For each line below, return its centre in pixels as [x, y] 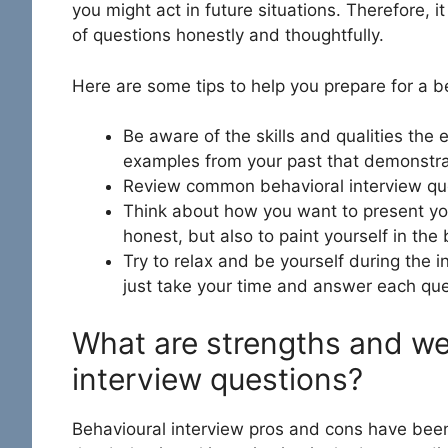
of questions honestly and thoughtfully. [228, 35]
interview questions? [217, 378]
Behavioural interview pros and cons [217, 428]
